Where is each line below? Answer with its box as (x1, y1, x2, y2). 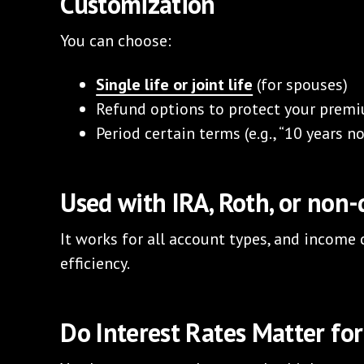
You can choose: (60, 29, 172, 51)
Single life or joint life (96, 73, 253, 95)
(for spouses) (253, 73, 349, 95)
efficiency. (60, 252, 131, 274)
